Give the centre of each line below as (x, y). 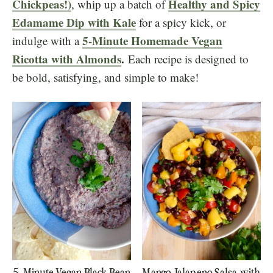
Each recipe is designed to (186, 59)
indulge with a (47, 41)
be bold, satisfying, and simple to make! (105, 77)
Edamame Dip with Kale (74, 22)
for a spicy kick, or (181, 22)
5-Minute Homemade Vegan (152, 41)
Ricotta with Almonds (67, 59)
